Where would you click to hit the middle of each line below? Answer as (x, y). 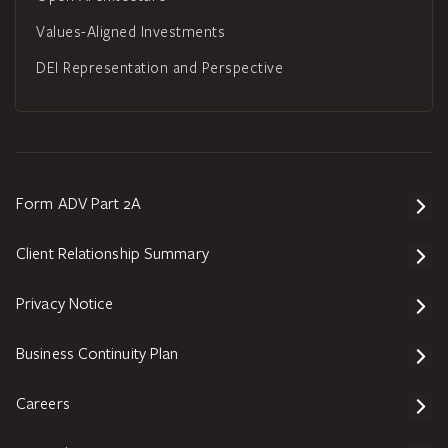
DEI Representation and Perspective (159, 67)
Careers (43, 403)
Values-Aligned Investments (130, 31)
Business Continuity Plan (97, 353)
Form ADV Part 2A (79, 203)
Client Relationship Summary (112, 253)
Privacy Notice (65, 303)
